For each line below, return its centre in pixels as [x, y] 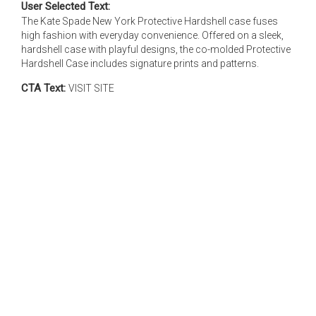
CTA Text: [45, 88]
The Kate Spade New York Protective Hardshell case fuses [150, 21]
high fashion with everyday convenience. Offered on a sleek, [152, 35]
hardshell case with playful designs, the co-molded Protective [156, 49]
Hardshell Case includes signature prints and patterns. [140, 63]
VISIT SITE [91, 88]
